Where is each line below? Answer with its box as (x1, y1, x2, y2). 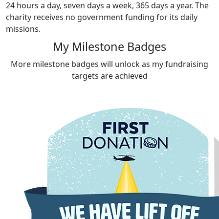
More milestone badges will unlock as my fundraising (11, 58, 208, 69)
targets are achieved (71, 70, 148, 81)
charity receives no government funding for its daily (6, 11, 197, 22)
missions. (6, 23, 41, 34)
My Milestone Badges (53, 38, 166, 54)
